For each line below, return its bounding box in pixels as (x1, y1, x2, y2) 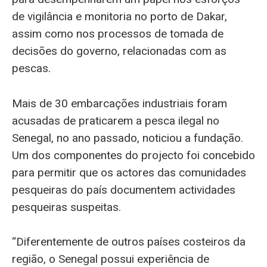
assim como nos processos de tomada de (12, 27, 223, 41)
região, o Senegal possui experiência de (12, 252, 209, 266)
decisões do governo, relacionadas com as (12, 44, 226, 58)
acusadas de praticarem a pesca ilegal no (12, 113, 219, 128)
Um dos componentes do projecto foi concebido (12, 148, 255, 162)
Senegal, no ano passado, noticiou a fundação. (12, 131, 243, 145)
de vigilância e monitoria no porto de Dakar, (12, 10, 227, 24)
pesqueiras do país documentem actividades (12, 182, 235, 197)
